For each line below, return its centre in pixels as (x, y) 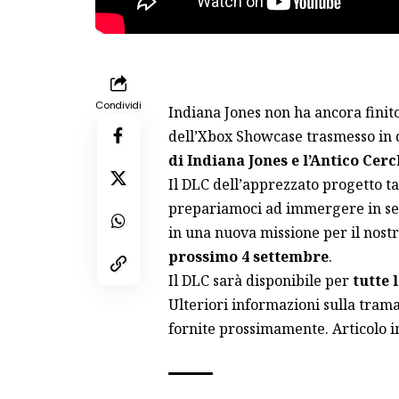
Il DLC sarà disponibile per (260, 280)
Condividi (118, 105)
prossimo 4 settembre (248, 256)
